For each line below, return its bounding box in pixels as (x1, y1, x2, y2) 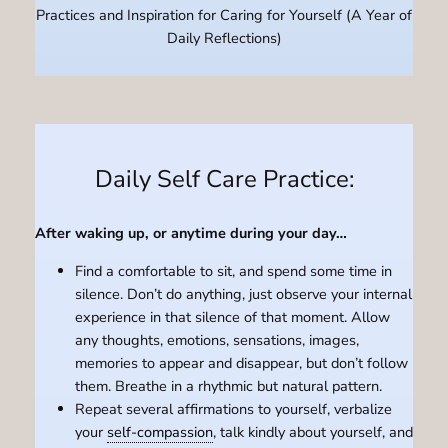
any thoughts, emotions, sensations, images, (74, 329, 359, 350)
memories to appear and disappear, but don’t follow (74, 352, 408, 373)
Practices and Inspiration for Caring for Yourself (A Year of (36, 4, 412, 25)
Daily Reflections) (166, 27, 282, 48)
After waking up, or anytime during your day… (34, 223, 347, 244)
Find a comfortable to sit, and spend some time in (74, 260, 392, 281)
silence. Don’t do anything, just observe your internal (74, 283, 412, 304)
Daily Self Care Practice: (94, 163, 354, 196)
